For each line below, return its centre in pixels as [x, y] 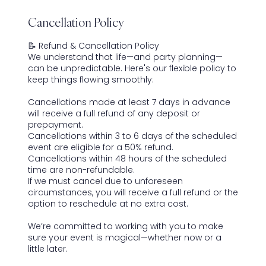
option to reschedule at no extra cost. [108, 203]
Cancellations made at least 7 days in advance [129, 102]
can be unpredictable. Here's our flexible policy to [132, 68]
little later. [47, 248]
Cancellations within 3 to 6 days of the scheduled [132, 136]
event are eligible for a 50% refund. [100, 147]
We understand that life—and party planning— [125, 57]
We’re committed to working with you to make [125, 226]
